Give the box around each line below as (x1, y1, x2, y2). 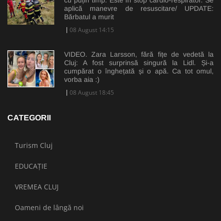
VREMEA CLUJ (15, 182, 59, 192)
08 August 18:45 (70, 88, 114, 97)
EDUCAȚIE (15, 161, 47, 171)
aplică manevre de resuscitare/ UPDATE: (64, 4, 214, 13)
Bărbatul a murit (64, 13, 114, 21)
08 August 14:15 (70, 26, 114, 35)
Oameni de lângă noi (15, 203, 84, 213)
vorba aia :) (64, 75, 100, 84)
